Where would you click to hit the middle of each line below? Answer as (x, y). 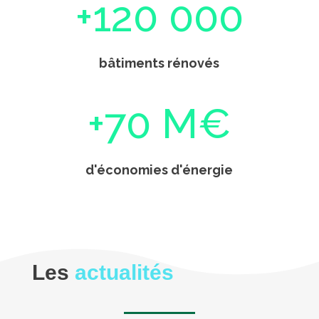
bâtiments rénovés (159, 63)
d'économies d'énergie (159, 170)
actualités (124, 273)
